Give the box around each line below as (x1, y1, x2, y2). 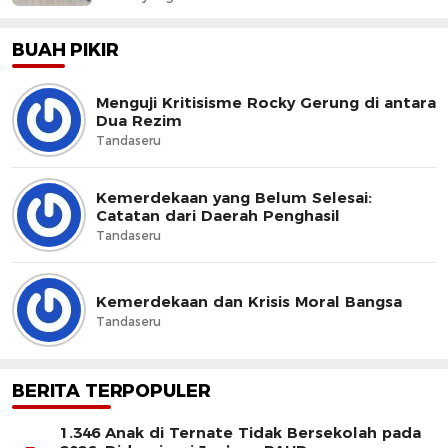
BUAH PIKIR (12, 39, 119, 62)
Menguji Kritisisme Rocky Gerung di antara (96, 92, 436, 112)
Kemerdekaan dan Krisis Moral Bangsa (96, 291, 402, 311)
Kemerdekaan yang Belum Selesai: (96, 187, 372, 207)
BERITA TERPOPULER (12, 380, 211, 403)
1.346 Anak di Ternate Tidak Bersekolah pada (60, 423, 421, 443)
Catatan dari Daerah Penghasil (96, 205, 340, 225)
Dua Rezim (96, 110, 182, 130)
